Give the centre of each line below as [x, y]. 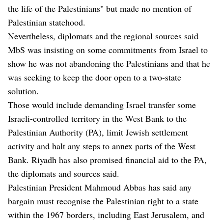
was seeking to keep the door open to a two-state [95, 77]
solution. [23, 91]
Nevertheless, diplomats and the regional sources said [103, 36]
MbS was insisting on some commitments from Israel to [108, 50]
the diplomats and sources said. [64, 174]
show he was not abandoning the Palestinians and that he [109, 64]
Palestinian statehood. [47, 22]
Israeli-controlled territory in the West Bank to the [97, 119]
